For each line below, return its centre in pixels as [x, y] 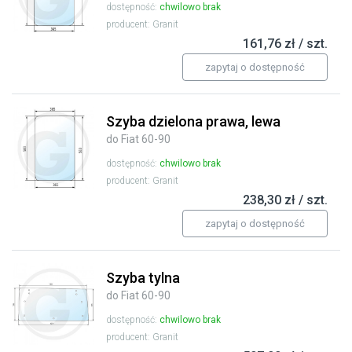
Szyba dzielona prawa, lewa [193, 122]
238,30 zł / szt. [285, 200]
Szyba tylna [143, 278]
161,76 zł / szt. [285, 44]
